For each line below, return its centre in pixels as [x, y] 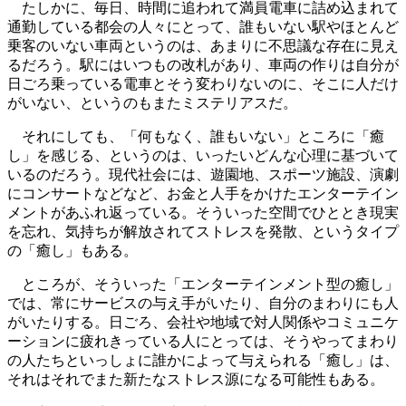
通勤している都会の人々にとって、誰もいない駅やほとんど [203, 27]
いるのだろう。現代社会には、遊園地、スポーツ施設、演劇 [203, 175]
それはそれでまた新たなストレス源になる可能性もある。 [196, 380]
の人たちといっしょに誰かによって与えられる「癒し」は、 [203, 361]
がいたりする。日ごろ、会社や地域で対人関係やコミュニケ [203, 323]
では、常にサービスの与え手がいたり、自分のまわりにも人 [203, 304]
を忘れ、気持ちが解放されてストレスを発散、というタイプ [203, 232]
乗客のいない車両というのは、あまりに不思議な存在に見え [203, 46]
